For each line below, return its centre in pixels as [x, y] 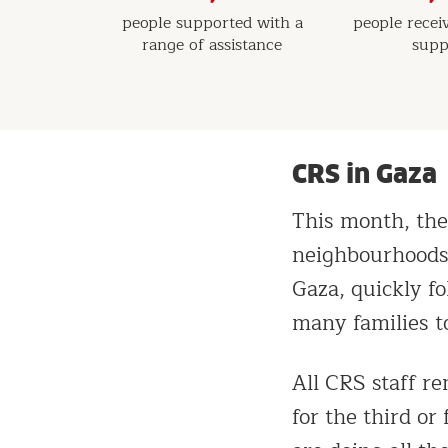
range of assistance [212, 44]
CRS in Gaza [364, 173]
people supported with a [212, 22]
